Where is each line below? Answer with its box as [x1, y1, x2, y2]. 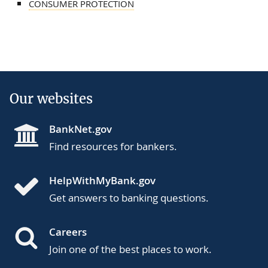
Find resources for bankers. [49, 139, 177, 153]
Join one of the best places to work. [49, 242, 212, 256]
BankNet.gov [49, 121, 112, 136]
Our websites [10, 90, 93, 107]
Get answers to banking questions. [49, 190, 209, 205]
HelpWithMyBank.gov [49, 173, 156, 187]
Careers [49, 224, 87, 239]
